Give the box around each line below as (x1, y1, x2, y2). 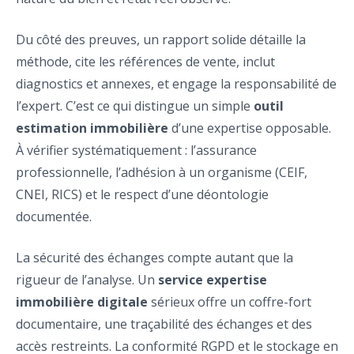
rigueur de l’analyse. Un (16, 271, 158, 288)
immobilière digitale (16, 293, 148, 311)
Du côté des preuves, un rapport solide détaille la (16, 31, 306, 48)
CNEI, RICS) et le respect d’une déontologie (16, 186, 269, 203)
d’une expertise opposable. (168, 119, 331, 137)
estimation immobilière (16, 119, 168, 137)
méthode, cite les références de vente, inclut (16, 53, 275, 70)
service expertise (158, 271, 267, 288)
